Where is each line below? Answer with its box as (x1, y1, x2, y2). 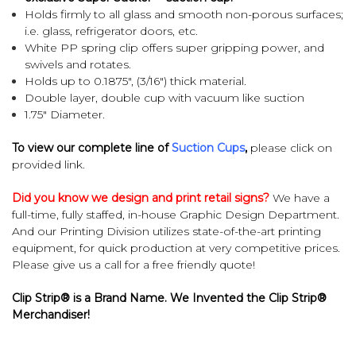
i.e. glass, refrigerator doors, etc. (25, 23, 199, 38)
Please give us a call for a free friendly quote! (12, 257, 255, 272)
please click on (250, 140, 332, 155)
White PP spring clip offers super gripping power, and (25, 40, 325, 55)
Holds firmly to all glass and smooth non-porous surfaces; (25, 6, 344, 21)
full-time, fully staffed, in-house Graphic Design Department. (12, 207, 339, 222)
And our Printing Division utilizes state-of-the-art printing (12, 223, 321, 238)
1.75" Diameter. (25, 106, 106, 122)
